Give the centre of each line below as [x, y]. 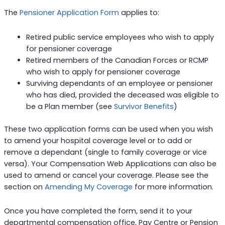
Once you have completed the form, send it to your [98, 211]
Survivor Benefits [144, 106]
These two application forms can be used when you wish [108, 129]
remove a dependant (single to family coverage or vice [105, 152]
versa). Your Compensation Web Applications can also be [110, 163]
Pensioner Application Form [69, 13]
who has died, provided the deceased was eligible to [122, 95]
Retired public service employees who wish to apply [120, 37]
